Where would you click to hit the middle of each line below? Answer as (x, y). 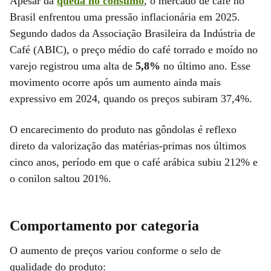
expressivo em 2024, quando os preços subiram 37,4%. (131, 98)
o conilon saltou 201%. (60, 178)
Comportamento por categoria (104, 225)
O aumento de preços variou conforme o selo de (115, 250)
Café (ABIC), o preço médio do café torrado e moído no (134, 49)
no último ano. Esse (205, 66)
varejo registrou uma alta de (73, 66)
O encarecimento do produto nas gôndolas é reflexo (123, 129)
